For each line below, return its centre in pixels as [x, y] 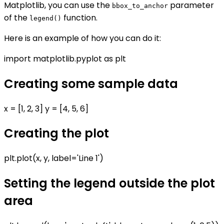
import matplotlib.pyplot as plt [65, 58]
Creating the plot [56, 133]
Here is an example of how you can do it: [82, 38]
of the [17, 17]
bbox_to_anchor [140, 5]
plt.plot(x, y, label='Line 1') [54, 158]
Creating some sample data [91, 83]
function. [79, 17]
